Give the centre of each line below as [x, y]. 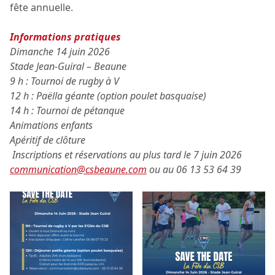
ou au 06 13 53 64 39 [194, 169]
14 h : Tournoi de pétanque [67, 110]
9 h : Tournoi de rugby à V [64, 81]
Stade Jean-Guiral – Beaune [68, 66]
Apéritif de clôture [48, 140]
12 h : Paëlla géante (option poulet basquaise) [108, 95]
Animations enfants [51, 125]
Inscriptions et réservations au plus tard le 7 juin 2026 [126, 154]
